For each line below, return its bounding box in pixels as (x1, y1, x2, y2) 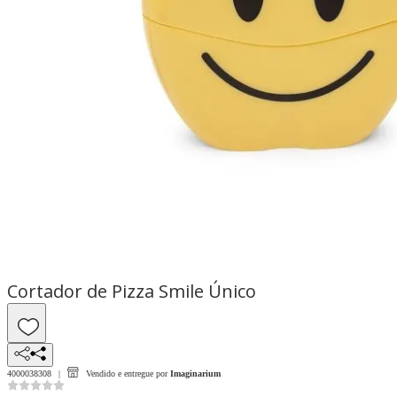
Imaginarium (170, 368, 221, 378)
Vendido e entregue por (86, 368, 167, 378)
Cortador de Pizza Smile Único (7, 279, 256, 304)
